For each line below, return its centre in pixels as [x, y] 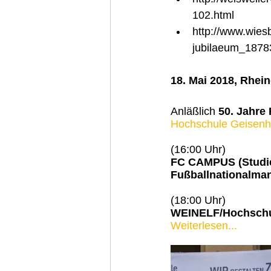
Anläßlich [194, 111]
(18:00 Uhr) [198, 200]
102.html [213, 15]
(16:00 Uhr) [198, 149]
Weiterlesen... [204, 225]
